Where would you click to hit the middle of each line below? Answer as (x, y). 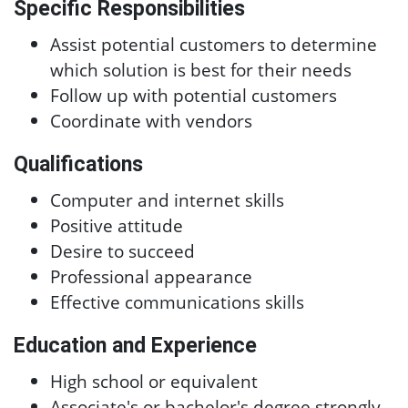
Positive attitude (117, 225)
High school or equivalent (154, 381)
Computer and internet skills (167, 200)
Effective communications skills (177, 302)
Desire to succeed (122, 251)
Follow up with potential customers (194, 95)
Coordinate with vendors (151, 121)
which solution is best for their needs (201, 70)
